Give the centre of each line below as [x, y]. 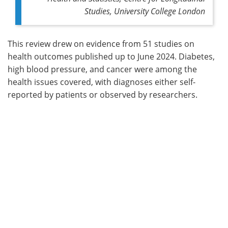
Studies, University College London [145, 11]
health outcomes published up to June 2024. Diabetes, [111, 56]
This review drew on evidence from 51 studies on [101, 44]
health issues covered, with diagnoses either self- [102, 82]
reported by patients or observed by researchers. [103, 94]
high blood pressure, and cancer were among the [102, 69]
